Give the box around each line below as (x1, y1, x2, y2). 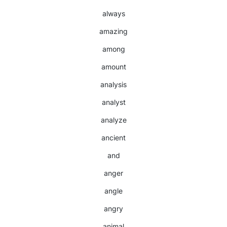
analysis (100, 80, 127, 89)
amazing (99, 27, 128, 35)
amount (101, 62, 126, 71)
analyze (100, 116, 127, 124)
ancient (101, 133, 126, 142)
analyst (101, 98, 126, 106)
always (102, 9, 125, 18)
